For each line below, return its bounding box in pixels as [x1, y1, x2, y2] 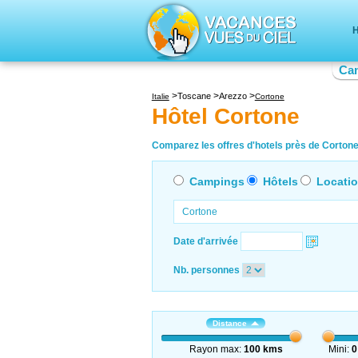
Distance [213, 318, 248, 328]
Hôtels [262, 174, 298, 188]
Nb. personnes [173, 264, 240, 276]
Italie [151, 92, 169, 101]
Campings [189, 174, 245, 188]
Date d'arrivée [173, 235, 238, 247]
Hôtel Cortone [151, 104, 300, 129]
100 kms [243, 343, 283, 355]
